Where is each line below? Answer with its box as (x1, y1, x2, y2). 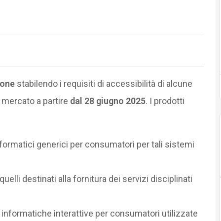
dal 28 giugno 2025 (70, 95, 146, 106)
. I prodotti (145, 95, 184, 106)
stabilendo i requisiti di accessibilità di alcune (14, 78, 192, 89)
